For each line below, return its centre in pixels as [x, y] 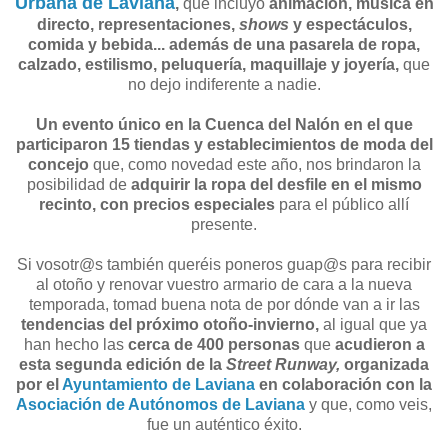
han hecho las [75, 345]
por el [39, 385]
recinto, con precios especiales [159, 205]
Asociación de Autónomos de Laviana [160, 405]
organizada [386, 365]
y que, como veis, [370, 405]
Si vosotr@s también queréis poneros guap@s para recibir [224, 265]
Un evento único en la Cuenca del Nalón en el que [224, 125]
